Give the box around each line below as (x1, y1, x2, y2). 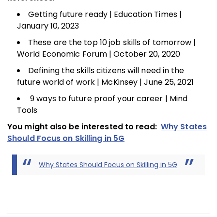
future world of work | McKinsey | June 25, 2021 (17, 76, 194, 88)
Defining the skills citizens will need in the (28, 64, 185, 76)
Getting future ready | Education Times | (28, 8, 182, 20)
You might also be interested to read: (7, 121, 161, 132)
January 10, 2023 (17, 20, 79, 31)
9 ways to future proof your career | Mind (28, 93, 188, 104)
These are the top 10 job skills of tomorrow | (28, 36, 196, 48)
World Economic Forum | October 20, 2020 (17, 48, 180, 60)
